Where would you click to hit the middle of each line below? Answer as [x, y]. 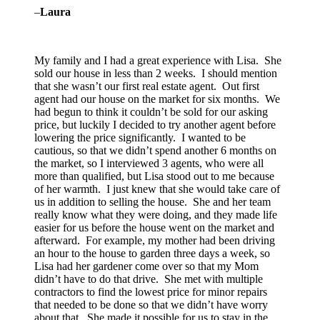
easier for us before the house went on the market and [154, 228]
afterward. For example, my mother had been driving [155, 241]
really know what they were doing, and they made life [156, 215]
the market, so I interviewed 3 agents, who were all [149, 164]
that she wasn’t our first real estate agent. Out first [147, 86]
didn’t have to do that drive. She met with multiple [149, 279]
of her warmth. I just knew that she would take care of [157, 189]
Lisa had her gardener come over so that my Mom [146, 266]
